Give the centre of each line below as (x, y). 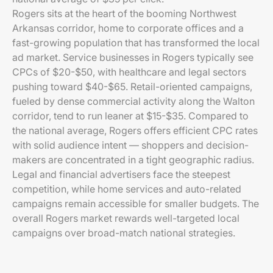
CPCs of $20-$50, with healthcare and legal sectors (129, 72)
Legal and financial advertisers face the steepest (121, 174)
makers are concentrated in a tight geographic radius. (133, 160)
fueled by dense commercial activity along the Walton (133, 101)
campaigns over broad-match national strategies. (124, 233)
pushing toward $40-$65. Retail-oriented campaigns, (132, 87)
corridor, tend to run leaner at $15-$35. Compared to (130, 116)
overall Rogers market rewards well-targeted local (126, 218)
